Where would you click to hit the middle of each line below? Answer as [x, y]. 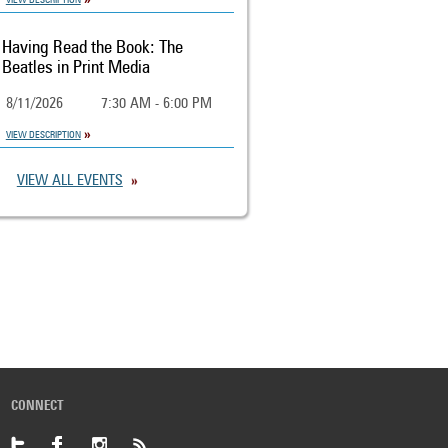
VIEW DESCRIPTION [43, 134]
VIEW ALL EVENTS [69, 182]
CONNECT [38, 406]
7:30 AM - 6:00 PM [156, 105]
